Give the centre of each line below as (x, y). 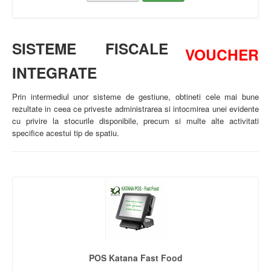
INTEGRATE (54, 73)
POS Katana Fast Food (135, 258)
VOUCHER (222, 55)
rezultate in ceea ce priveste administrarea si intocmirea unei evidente (135, 109)
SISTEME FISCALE (90, 49)
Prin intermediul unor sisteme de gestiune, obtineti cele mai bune (135, 97)
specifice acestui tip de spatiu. (66, 133)
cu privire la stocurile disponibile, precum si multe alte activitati (135, 121)
